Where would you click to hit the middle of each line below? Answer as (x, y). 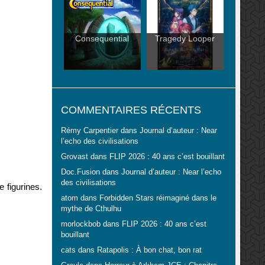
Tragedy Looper (185, 39)
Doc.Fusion (80, 172)
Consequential (102, 39)
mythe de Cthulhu (91, 209)
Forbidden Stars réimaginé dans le (158, 198)
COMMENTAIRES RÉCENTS (131, 110)
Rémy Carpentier (89, 131)
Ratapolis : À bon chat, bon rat (149, 251)
